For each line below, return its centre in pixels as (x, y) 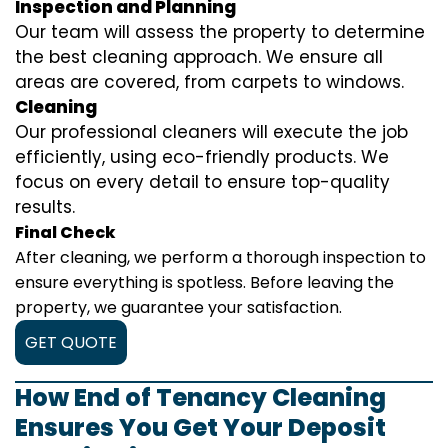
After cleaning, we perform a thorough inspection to (220, 257)
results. (45, 207)
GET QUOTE (71, 342)
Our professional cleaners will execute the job (211, 132)
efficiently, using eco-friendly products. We (202, 157)
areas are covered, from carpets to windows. (209, 82)
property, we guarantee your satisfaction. (178, 307)
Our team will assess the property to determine (220, 32)
